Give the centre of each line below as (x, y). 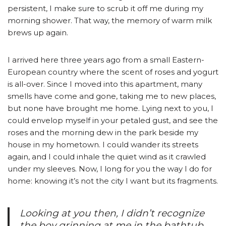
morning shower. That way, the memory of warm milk (110, 21)
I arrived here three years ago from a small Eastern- (106, 60)
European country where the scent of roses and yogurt (113, 72)
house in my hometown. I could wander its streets (103, 145)
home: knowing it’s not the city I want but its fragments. (113, 181)
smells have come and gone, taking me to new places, (112, 96)
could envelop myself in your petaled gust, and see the (113, 121)
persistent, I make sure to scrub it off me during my (105, 9)
